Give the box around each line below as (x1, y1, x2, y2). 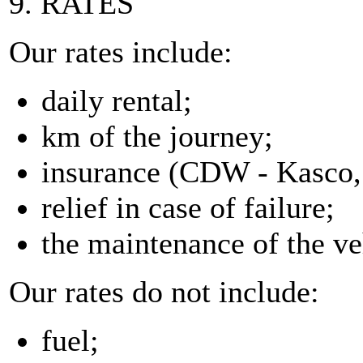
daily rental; (41, 83, 192, 117)
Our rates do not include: (9, 275, 319, 309)
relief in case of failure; (41, 190, 335, 224)
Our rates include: (9, 35, 233, 69)
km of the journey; (41, 119, 273, 153)
